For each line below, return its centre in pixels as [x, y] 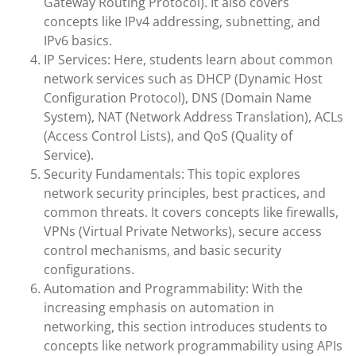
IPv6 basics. [78, 41]
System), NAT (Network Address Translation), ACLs [193, 117]
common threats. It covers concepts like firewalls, [191, 212]
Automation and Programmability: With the [173, 288]
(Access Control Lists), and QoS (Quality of [168, 136]
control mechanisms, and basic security [163, 250]
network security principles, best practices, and [185, 193]
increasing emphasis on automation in [159, 308]
